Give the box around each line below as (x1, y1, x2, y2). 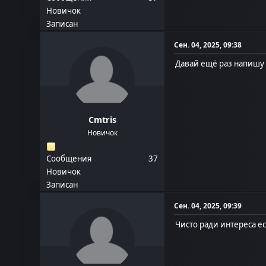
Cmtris (88, 114, 116, 126)
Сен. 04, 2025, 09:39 (174, 201, 242, 211)
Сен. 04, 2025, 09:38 (174, 40, 242, 50)
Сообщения (46, 153, 92, 164)
